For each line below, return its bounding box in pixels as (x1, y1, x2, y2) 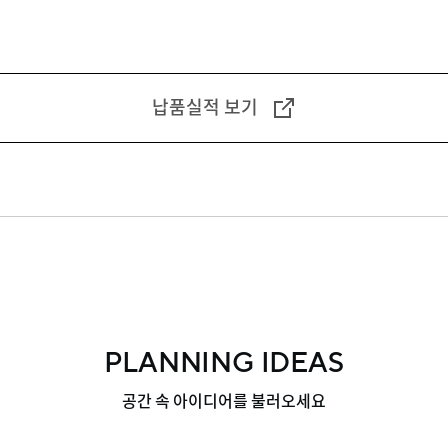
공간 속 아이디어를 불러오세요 (122, 390, 326, 413)
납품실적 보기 (152, 95, 258, 120)
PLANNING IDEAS (104, 344, 344, 382)
